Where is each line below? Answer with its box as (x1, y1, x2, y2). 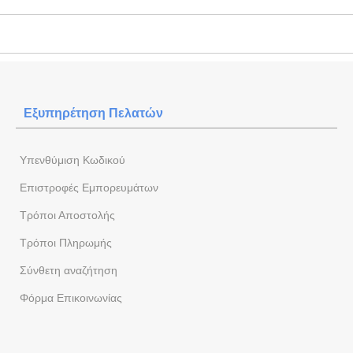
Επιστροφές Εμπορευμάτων (20, 180, 158, 194)
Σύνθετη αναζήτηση (20, 263, 117, 277)
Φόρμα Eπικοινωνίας (20, 291, 122, 304)
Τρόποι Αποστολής (20, 208, 115, 221)
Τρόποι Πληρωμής (20, 236, 112, 249)
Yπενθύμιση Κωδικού (20, 153, 125, 166)
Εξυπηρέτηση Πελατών (24, 106, 163, 120)
